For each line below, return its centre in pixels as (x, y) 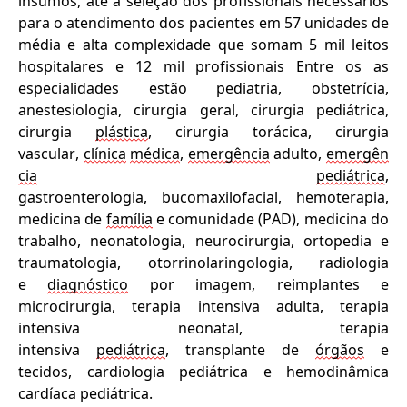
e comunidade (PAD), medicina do (271, 218)
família (129, 218)
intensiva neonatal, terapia (203, 328)
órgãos (340, 349)
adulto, (298, 153)
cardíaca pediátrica (84, 393)
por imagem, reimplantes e (259, 284)
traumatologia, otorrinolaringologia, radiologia (203, 262)
